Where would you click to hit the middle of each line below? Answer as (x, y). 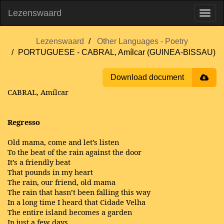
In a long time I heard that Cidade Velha (76, 202)
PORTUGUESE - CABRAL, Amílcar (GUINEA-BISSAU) (116, 52)
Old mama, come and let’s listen (63, 142)
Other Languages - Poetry (142, 41)
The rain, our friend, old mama (61, 182)
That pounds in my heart (50, 172)
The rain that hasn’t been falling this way (79, 192)
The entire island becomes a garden (70, 212)
